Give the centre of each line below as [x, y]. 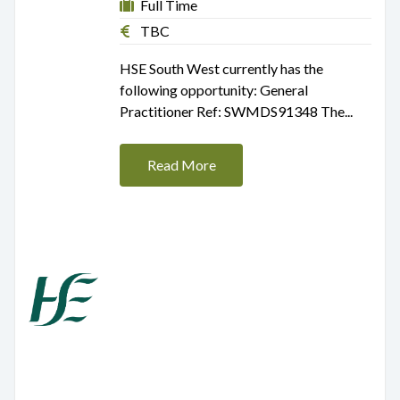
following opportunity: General [214, 89]
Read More [181, 164]
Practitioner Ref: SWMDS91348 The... [236, 111]
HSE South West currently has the [221, 68]
